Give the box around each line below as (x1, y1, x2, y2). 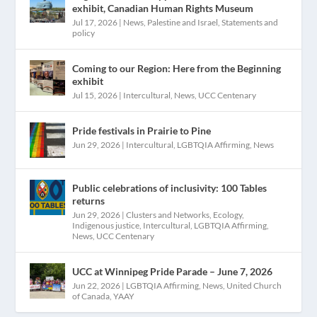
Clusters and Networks (126, 209, 210, 220)
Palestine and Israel (147, 16, 219, 28)
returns (72, 194, 105, 207)
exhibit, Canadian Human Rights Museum (72, 1, 254, 14)
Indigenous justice (72, 219, 140, 231)
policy (72, 27, 96, 38)
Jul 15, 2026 (72, 89, 118, 100)
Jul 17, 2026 (72, 16, 118, 28)
